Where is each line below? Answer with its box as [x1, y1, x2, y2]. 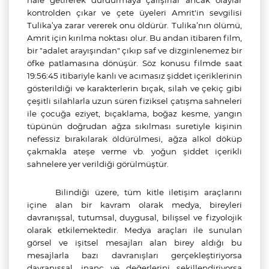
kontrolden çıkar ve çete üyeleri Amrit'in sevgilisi [27, 8, 242, 17]
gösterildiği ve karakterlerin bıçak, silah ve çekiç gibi [27, 83, 242, 93]
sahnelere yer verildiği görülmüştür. [27, 159, 169, 169]
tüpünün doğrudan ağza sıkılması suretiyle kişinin [27, 121, 242, 131]
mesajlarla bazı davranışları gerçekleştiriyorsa [27, 250, 242, 260]
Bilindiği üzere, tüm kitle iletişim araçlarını [55, 187, 242, 197]
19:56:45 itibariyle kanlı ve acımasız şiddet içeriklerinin [27, 71, 242, 80]
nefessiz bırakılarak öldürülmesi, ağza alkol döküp [27, 134, 242, 144]
